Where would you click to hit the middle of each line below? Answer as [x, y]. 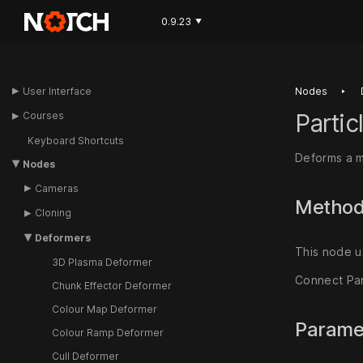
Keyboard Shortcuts [75, 140]
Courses [44, 116]
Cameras [57, 188]
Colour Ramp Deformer [107, 332]
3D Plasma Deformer [102, 262]
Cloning [53, 213]
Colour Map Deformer [104, 309]
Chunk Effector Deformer [111, 285]
